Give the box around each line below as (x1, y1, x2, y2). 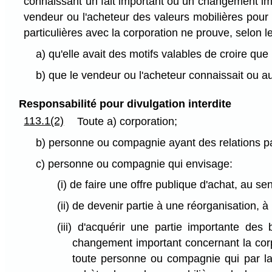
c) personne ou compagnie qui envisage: (35, 157, 233, 170)
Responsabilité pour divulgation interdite (18, 97, 231, 110)
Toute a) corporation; (77, 115, 178, 128)
